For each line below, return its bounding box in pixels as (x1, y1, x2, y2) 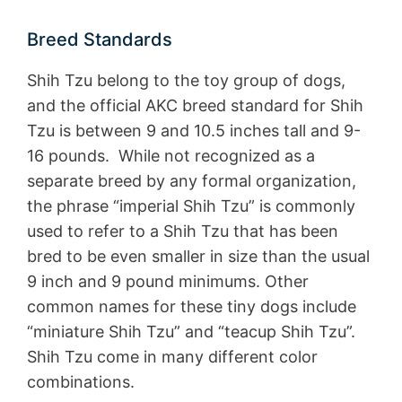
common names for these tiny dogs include (27, 296, 356, 316)
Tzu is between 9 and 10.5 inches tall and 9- (27, 120, 361, 140)
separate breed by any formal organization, (27, 170, 356, 190)
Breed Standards (27, 28, 172, 50)
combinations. (27, 371, 135, 391)
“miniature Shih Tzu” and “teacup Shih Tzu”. (27, 321, 360, 341)
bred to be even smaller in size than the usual (27, 246, 370, 266)
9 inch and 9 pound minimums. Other (27, 271, 309, 291)
